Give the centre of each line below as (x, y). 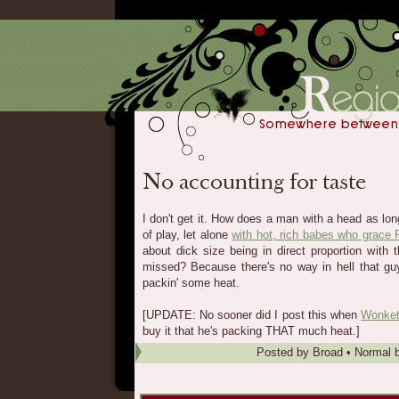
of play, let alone (187, 235)
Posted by (284, 352)
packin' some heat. (191, 283)
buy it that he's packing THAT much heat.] (251, 331)
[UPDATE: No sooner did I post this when (252, 315)
